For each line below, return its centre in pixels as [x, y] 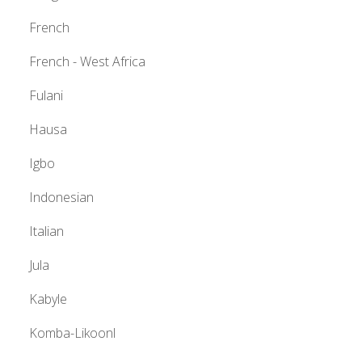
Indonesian [61, 198]
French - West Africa [87, 62]
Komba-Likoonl [72, 333]
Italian [46, 232]
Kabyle [48, 299]
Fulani [46, 96]
